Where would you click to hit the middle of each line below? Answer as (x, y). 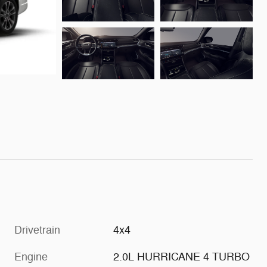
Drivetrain (37, 230)
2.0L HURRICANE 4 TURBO (182, 257)
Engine (31, 257)
